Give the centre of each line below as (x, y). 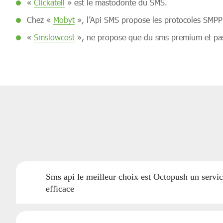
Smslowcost (54, 37)
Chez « (40, 20)
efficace (60, 188)
